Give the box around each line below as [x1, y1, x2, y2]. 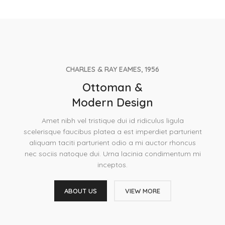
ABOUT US [64, 186, 97, 195]
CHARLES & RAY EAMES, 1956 [66, 64, 159, 74]
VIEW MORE [125, 186, 160, 195]
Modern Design [72, 95, 153, 109]
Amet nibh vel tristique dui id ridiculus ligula [41, 116, 184, 125]
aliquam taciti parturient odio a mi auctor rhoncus [29, 138, 196, 147]
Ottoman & [82, 80, 143, 94]
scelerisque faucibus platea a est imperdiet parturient [23, 127, 202, 136]
